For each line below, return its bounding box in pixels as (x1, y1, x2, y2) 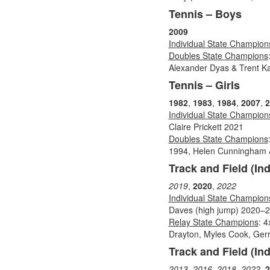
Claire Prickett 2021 (168, 121, 243, 133)
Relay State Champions (168, 216, 259, 228)
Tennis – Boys (168, 6, 242, 22)
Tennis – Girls (168, 77, 240, 93)
